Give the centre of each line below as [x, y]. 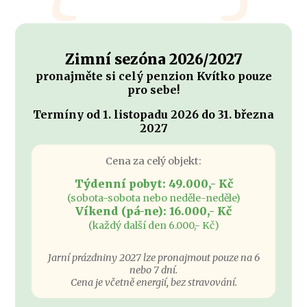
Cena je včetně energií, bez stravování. [153, 282]
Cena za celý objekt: [153, 161]
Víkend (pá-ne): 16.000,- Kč [153, 211]
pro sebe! [153, 89]
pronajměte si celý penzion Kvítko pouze [153, 76]
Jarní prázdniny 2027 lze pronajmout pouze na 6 [153, 257]
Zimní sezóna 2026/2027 [153, 59]
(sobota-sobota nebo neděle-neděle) [153, 198]
